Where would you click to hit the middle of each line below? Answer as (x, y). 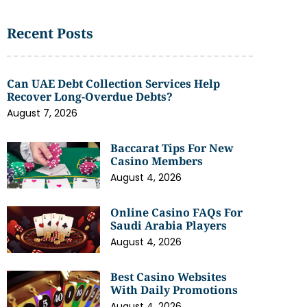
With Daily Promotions (174, 290)
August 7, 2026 (42, 113)
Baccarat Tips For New (172, 148)
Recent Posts (50, 33)
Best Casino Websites (169, 277)
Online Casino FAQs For (177, 212)
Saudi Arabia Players (169, 225)
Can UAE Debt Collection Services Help (113, 84)
